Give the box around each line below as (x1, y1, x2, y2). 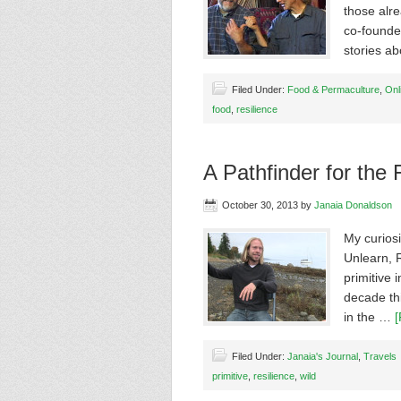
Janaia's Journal (287, 351, 358, 362)
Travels (363, 351, 397, 362)
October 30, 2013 (222, 200, 298, 210)
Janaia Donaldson (314, 200, 392, 210)
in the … (344, 310, 395, 324)
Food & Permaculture (287, 84, 380, 95)
